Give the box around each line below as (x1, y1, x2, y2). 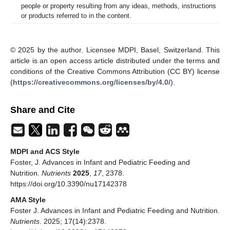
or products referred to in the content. (21, 12, 131, 20)
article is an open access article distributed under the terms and (10, 56, 220, 65)
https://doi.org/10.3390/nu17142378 (10, 180, 127, 188)
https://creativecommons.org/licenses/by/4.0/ (13, 78, 170, 87)
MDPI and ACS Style (10, 147, 80, 156)
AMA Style (10, 196, 46, 204)
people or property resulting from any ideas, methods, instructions (21, 2, 216, 10)
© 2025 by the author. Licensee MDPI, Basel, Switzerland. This (10, 46, 220, 54)
